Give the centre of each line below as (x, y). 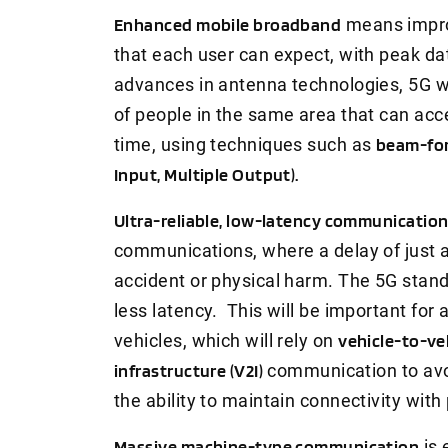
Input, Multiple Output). (206, 174)
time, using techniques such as (245, 144)
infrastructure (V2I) (188, 370)
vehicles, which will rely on (226, 340)
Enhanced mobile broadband (228, 24)
